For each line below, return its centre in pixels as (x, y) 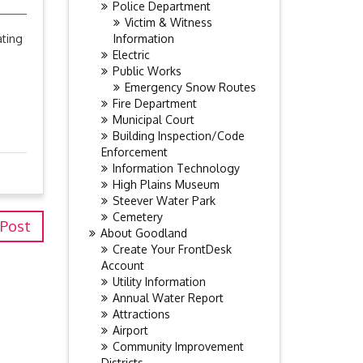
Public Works (147, 71)
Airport (130, 330)
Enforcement (134, 152)
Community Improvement (178, 346)
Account (122, 265)
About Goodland (143, 233)
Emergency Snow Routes (190, 87)
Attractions (141, 314)
